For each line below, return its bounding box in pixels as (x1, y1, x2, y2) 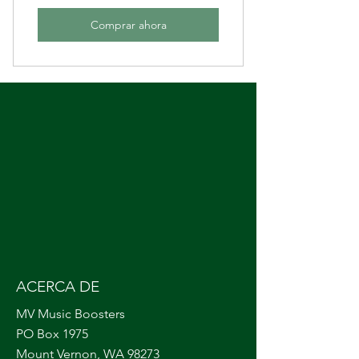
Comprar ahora (90, 17, 167, 32)
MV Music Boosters (16, 306, 125, 321)
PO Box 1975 (16, 326, 88, 341)
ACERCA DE (16, 277, 99, 296)
